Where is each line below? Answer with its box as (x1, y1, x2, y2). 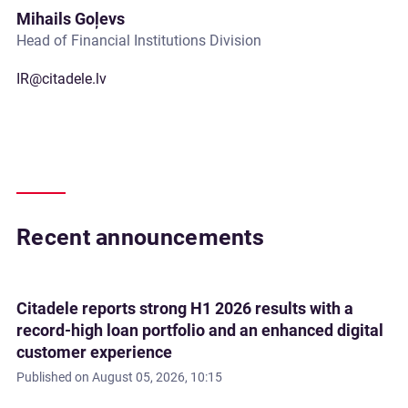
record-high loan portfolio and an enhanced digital (16, 321, 383, 340)
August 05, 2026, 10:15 (92, 370, 222, 384)
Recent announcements (16, 224, 264, 250)
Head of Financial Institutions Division (16, 32, 261, 49)
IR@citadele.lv (16, 70, 107, 87)
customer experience (16, 342, 172, 362)
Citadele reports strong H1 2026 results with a (16, 299, 353, 318)
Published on (16, 370, 92, 384)
